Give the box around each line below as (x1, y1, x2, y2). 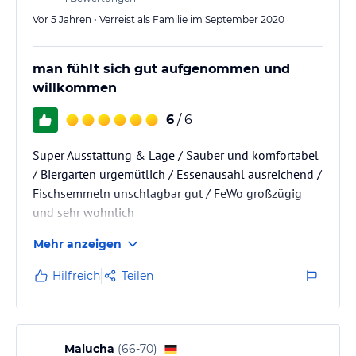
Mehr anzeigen (33, 237, 122, 251)
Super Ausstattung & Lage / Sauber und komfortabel (33, 147, 319, 163)
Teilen (122, 269, 153, 283)
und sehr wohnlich (33, 204, 134, 220)
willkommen (33, 80, 117, 95)
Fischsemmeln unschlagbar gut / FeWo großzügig (33, 185, 302, 201)
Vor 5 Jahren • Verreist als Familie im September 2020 (33, 14, 284, 25)
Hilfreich (52, 269, 100, 283)
